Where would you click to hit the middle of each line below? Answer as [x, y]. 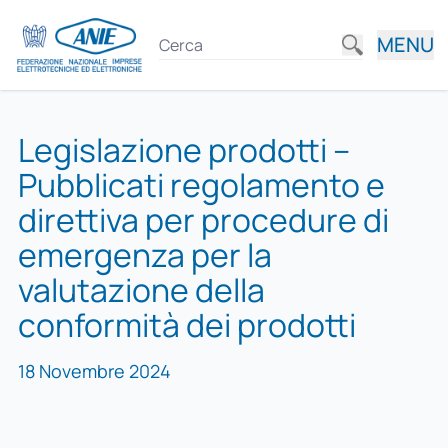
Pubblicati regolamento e [201, 185]
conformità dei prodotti [186, 325]
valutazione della [141, 290]
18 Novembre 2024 [94, 371]
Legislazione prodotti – [183, 150]
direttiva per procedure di [203, 220]
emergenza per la [144, 255]
